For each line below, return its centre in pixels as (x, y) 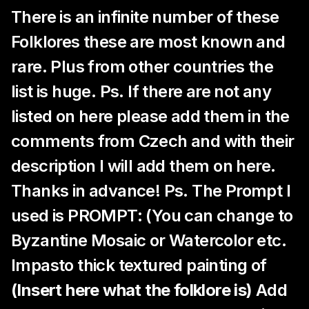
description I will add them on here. (143, 166)
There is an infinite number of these (145, 17)
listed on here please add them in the (150, 116)
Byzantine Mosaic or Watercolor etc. (149, 240)
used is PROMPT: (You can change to (152, 216)
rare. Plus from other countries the (142, 67)
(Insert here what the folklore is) (132, 290)
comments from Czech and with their (153, 141)
